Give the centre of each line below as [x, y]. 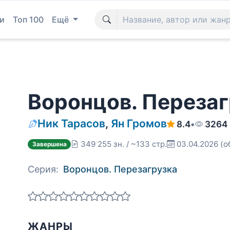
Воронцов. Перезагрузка [120, 169]
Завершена [49, 144]
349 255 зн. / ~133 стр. [124, 144]
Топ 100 [28, 20]
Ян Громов [139, 123]
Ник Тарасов [71, 123]
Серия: [43, 169]
